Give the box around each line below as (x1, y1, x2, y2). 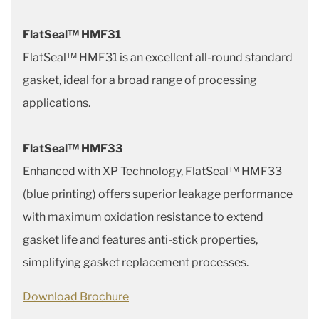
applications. (23, 96, 93, 110)
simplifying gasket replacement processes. (23, 256, 249, 270)
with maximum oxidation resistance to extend (23, 210, 263, 224)
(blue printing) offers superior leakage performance (23, 187, 293, 202)
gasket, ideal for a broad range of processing (23, 73, 257, 88)
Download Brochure (23, 290, 129, 304)
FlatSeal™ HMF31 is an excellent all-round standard (23, 51, 293, 65)
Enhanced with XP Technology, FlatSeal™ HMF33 (23, 164, 282, 179)
